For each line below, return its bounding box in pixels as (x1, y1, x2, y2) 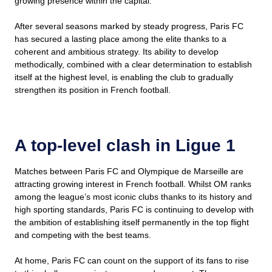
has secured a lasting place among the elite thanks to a (15, 34, 226, 44)
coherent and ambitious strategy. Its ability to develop (15, 47, 219, 57)
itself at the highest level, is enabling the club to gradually (15, 72, 233, 83)
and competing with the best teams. (15, 230, 151, 240)
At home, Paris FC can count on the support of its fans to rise (15, 256, 249, 266)
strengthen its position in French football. (15, 85, 171, 95)
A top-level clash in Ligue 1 (15, 136, 236, 155)
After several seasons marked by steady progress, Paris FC (15, 21, 243, 32)
